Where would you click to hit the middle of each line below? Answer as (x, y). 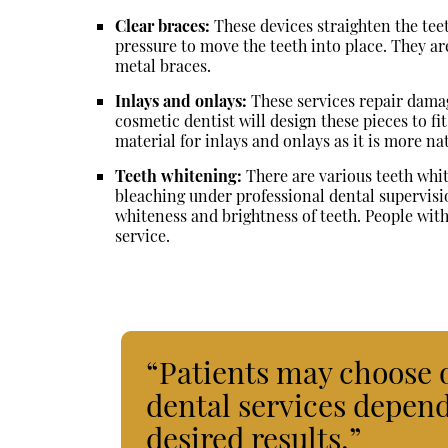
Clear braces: (163, 25)
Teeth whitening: (179, 175)
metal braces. (163, 65)
